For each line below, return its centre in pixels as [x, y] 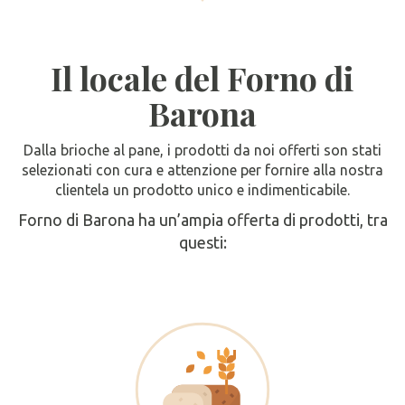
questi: [202, 243]
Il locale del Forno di [202, 78]
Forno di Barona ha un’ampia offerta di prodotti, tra [202, 220]
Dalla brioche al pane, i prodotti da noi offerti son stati [202, 151]
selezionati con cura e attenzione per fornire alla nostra [202, 170]
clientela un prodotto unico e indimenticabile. [202, 190]
